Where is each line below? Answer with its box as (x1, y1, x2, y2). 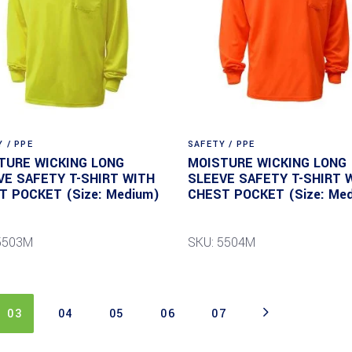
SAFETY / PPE (187, 137, 255, 150)
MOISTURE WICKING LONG (187, 153, 346, 172)
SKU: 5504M (187, 233, 255, 251)
